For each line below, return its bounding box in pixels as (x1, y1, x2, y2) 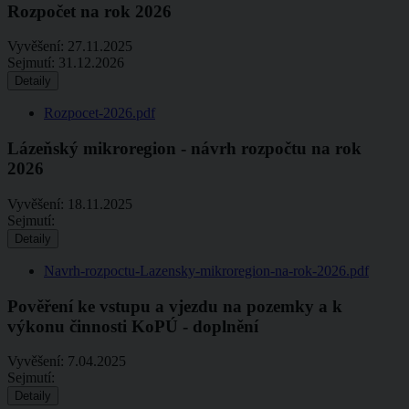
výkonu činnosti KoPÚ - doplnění (7, 316, 258, 336)
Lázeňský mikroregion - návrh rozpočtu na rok (7, 139, 362, 159)
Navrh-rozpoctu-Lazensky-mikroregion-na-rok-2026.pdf (44, 262, 369, 278)
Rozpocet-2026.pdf (44, 105, 155, 121)
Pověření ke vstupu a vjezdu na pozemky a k (7, 296, 342, 316)
